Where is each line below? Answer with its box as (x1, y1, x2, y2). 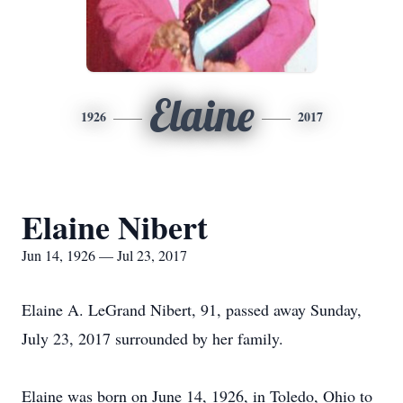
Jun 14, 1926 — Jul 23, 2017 (22, 246, 187, 264)
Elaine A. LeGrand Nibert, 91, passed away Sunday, (22, 299, 362, 320)
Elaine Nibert (22, 203, 208, 250)
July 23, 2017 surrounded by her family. (22, 327, 283, 349)
